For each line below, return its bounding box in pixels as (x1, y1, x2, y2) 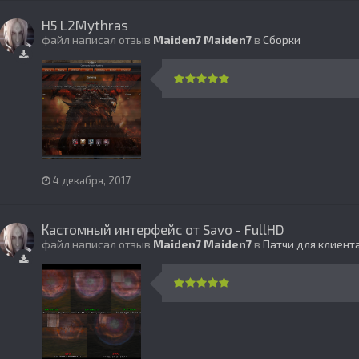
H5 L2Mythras (42, 17, 128, 34)
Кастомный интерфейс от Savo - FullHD (42, 221, 284, 238)
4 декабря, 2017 (53, 174, 131, 188)
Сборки (263, 33, 301, 47)
